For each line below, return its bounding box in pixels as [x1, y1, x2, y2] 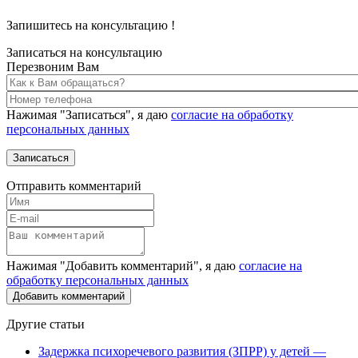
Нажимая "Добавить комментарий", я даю [6, 258, 239, 272]
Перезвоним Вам [6, 59, 99, 74]
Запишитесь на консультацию [6, 18, 171, 32]
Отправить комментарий [6, 178, 141, 193]
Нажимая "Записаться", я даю [6, 107, 171, 121]
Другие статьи [6, 316, 85, 331]
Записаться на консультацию [6, 45, 162, 59]
